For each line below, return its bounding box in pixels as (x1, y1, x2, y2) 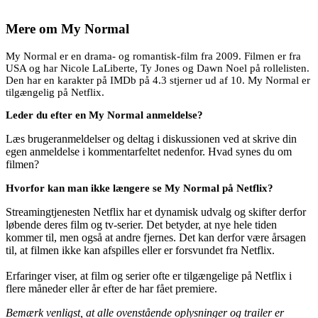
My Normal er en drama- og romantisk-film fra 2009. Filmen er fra (6, 50, 301, 62)
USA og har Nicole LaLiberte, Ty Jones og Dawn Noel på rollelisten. (6, 62, 309, 74)
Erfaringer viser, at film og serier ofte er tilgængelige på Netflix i (6, 269, 292, 282)
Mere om (6, 21, 61, 36)
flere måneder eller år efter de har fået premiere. (6, 282, 217, 295)
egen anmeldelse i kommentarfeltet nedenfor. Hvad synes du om (6, 145, 292, 158)
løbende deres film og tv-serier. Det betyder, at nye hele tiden (6, 218, 277, 231)
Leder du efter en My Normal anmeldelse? (6, 109, 203, 121)
